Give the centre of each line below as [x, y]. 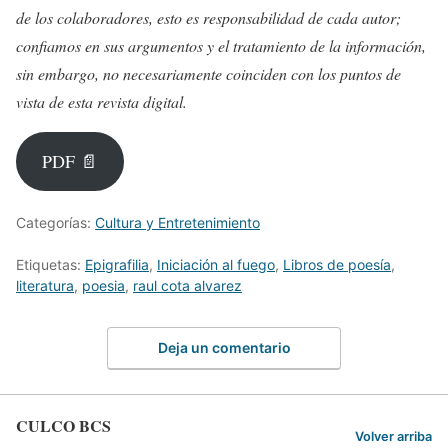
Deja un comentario [224, 348]
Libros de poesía [337, 264]
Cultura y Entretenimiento [177, 222]
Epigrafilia [117, 264]
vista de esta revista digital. [101, 101]
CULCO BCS [63, 426]
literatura [45, 285]
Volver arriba [393, 437]
